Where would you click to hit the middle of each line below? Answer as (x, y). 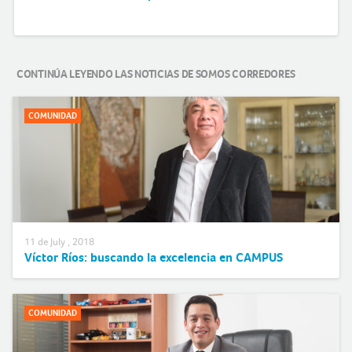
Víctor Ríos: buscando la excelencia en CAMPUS (154, 257)
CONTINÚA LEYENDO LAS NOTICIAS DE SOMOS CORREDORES (156, 74)
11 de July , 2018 (59, 241)
